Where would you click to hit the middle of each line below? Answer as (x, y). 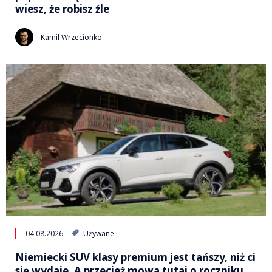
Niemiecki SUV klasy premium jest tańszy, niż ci (135, 257)
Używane (98, 233)
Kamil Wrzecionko (71, 37)
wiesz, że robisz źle (62, 9)
